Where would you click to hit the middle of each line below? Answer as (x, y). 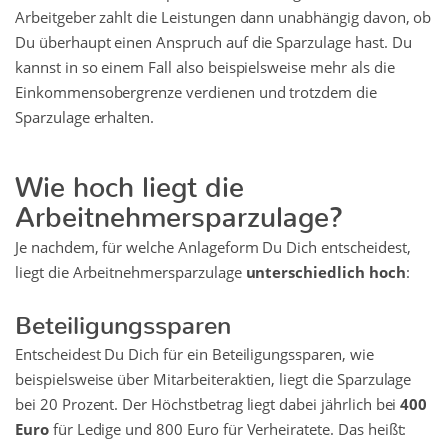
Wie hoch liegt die (129, 180)
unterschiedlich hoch (325, 272)
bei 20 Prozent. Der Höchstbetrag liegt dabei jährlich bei (208, 404)
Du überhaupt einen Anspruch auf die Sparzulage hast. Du (213, 42)
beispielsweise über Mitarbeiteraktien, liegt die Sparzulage (213, 379)
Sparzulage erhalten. (85, 117)
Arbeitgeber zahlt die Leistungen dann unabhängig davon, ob (223, 17)
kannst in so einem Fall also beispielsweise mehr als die (205, 67)
